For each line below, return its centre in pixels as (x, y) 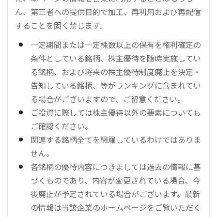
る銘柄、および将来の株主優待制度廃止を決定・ (116, 71)
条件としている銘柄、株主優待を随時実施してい (116, 58)
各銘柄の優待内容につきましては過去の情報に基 (116, 166)
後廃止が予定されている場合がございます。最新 (115, 194)
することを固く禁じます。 (61, 25)
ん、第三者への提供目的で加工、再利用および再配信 (108, 11)
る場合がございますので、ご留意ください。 (108, 99)
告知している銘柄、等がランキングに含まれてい (116, 85)
